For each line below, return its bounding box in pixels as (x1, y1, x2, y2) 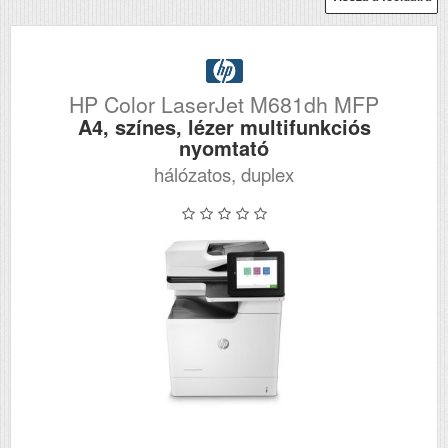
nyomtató (179, 133, 269, 163)
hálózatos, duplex (154, 161, 294, 188)
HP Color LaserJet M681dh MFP (69, 89, 379, 120)
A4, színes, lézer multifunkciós (77, 112, 371, 142)
